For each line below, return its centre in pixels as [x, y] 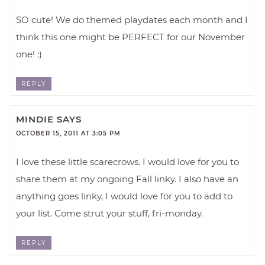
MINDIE [35, 119]
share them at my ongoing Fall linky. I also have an [127, 179]
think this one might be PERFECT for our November [131, 37]
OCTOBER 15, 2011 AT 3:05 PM [69, 134]
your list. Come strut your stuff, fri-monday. [110, 214]
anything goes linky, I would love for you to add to [125, 196]
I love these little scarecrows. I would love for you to [128, 162]
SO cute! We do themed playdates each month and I [132, 20]
